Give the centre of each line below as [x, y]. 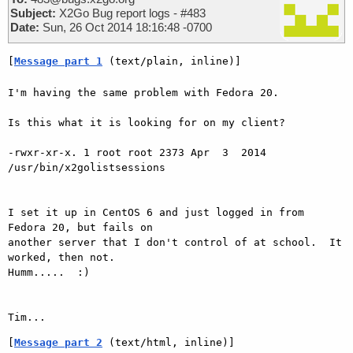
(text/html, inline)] [169, 342]
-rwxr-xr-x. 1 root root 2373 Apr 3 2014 [137, 152]
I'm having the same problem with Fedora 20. [143, 92]
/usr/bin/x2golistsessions [87, 167]
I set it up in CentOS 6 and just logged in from [156, 212]
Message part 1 [58, 61]
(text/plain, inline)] [172, 61]
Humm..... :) [49, 272]
